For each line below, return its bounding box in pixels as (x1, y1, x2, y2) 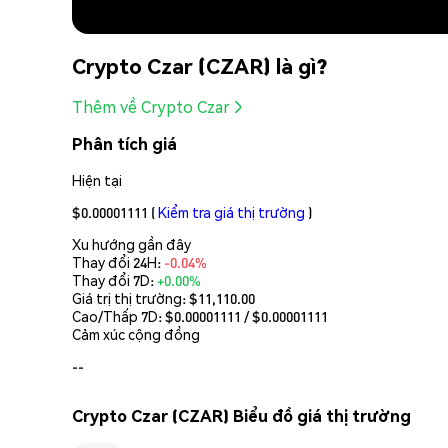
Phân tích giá (72, 133, 177, 155)
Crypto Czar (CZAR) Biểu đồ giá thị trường (72, 405, 411, 427)
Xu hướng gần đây (72, 234, 191, 253)
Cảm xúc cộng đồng (72, 324, 200, 343)
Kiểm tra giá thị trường (158, 202, 305, 221)
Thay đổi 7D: (72, 270, 157, 289)
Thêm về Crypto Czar (72, 96, 230, 118)
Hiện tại (72, 170, 122, 189)
